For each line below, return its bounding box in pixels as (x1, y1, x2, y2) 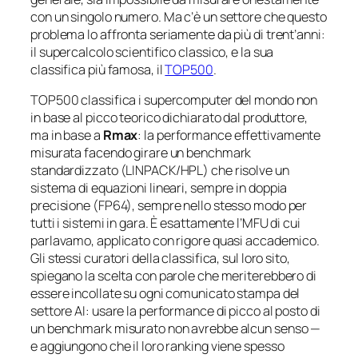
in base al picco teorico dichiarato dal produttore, (30, 108, 308, 126)
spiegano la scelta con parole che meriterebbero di (30, 266, 316, 284)
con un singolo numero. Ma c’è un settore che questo (30, 7, 327, 26)
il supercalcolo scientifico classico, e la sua (30, 42, 274, 61)
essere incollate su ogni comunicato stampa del (30, 284, 300, 302)
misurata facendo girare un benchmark (30, 143, 252, 161)
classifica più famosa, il (30, 60, 165, 78)
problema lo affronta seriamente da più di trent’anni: (30, 25, 325, 43)
